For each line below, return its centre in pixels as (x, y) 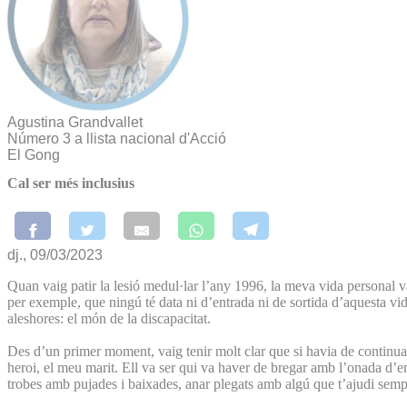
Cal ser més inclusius (71, 184)
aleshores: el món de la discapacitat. (109, 318)
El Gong (34, 155)
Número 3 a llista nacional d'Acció (117, 139)
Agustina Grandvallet (75, 122)
